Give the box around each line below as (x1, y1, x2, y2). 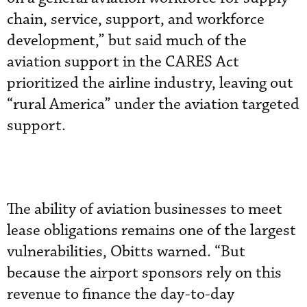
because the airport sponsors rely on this (7, 263, 282, 283)
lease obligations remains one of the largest (7, 221, 296, 241)
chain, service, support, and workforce (7, 10, 265, 29)
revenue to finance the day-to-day (7, 284, 234, 304)
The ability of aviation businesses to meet (7, 199, 282, 219)
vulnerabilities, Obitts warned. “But (7, 242, 245, 262)
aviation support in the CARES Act (7, 52, 239, 72)
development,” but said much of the (7, 31, 247, 51)
